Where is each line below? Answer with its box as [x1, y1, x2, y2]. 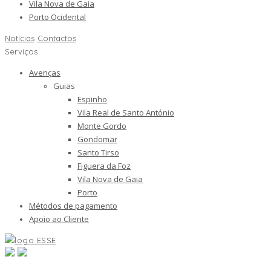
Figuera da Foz [77, 160, 131, 171]
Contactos [37, 33, 76, 43]
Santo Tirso [77, 147, 119, 158]
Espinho [77, 94, 107, 105]
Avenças [29, 67, 60, 78]
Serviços [5, 47, 38, 56]
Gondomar [77, 134, 117, 145]
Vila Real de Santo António [77, 107, 174, 118]
